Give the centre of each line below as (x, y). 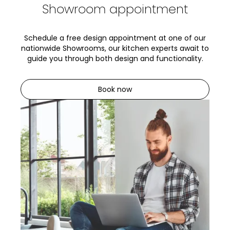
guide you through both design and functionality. (115, 58)
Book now (115, 89)
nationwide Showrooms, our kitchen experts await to (115, 48)
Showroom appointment (115, 9)
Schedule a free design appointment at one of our (115, 38)
